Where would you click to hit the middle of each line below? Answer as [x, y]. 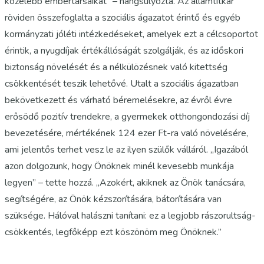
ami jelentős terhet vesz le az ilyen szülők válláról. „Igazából [126, 150]
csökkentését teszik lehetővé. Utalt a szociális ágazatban [122, 84]
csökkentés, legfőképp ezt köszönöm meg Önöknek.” [113, 232]
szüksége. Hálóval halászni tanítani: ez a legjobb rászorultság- [130, 216]
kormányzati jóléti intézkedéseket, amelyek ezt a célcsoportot [131, 34]
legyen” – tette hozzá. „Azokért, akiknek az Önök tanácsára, [125, 183]
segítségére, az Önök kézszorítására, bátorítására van [113, 199]
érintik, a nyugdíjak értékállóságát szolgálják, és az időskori [124, 51]
